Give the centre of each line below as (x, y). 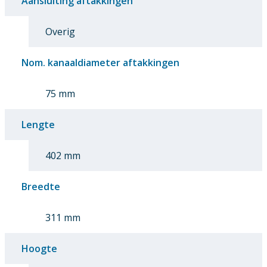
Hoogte (39, 248)
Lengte (38, 124)
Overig (60, 31)
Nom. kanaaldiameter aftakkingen (100, 62)
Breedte (41, 186)
